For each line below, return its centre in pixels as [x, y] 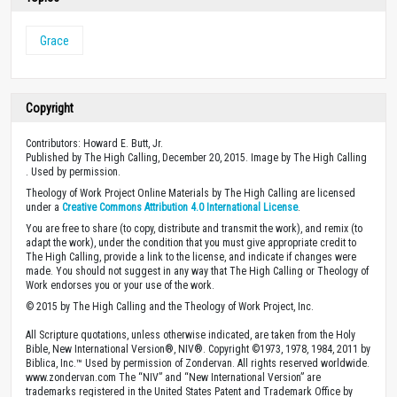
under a [44, 207]
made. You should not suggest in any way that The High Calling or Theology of [197, 271]
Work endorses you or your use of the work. [120, 285]
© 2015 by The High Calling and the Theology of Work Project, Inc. [170, 306]
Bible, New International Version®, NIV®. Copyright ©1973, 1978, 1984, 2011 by [198, 349]
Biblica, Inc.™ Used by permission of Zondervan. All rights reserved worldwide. [198, 363]
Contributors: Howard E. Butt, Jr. [94, 143]
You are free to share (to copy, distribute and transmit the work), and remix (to [194, 228]
